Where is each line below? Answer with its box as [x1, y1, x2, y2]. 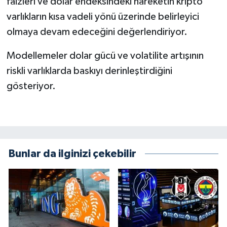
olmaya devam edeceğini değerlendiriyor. [6, 27, 187, 37]
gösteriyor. [6, 81, 56, 92]
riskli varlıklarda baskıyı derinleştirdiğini [6, 66, 172, 77]
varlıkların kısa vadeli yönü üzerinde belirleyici [6, 12, 199, 22]
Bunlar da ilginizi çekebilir [9, 148, 136, 160]
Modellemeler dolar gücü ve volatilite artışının [6, 51, 204, 61]
